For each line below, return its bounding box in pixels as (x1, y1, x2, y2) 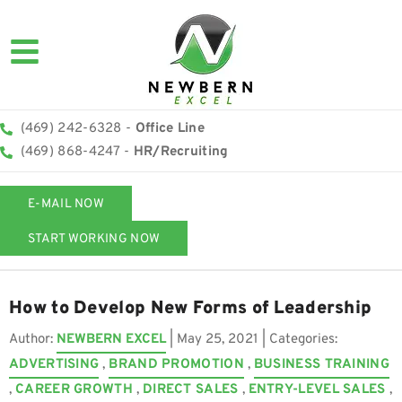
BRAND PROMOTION (109, 356, 244, 373)
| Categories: (258, 331, 337, 348)
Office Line (135, 120, 205, 137)
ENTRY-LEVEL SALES (248, 381, 386, 398)
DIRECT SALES (142, 381, 239, 398)
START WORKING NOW (28, 232, 161, 247)
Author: (9, 331, 57, 348)
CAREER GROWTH (15, 381, 133, 398)
